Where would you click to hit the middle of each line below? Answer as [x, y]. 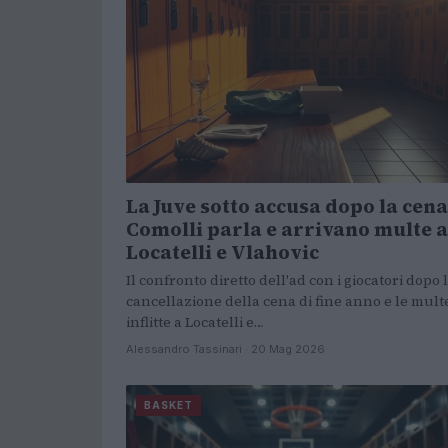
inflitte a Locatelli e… [195, 322]
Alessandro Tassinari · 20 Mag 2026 [225, 349]
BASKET [168, 405]
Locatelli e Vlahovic [222, 252]
